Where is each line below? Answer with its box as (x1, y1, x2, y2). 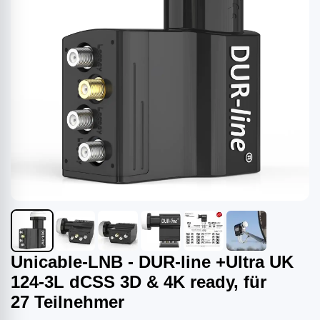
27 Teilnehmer (11, 292, 124, 311)
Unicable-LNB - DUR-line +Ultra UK (11, 252, 294, 271)
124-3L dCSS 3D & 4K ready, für (11, 272, 266, 291)
